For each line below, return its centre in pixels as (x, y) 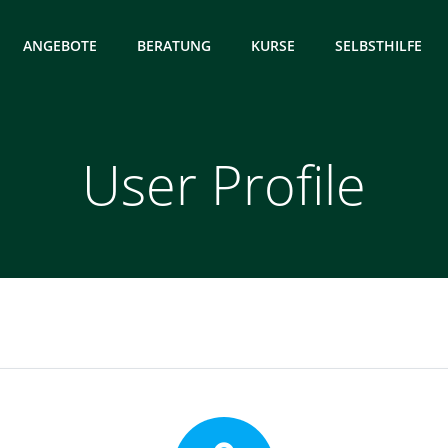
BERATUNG (174, 45)
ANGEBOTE (60, 45)
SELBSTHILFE (378, 45)
